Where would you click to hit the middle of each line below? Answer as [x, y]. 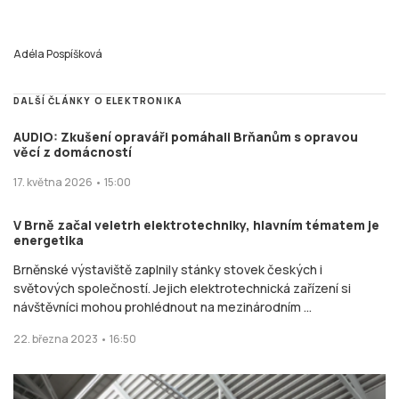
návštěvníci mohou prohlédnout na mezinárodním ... [163, 307]
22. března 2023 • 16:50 [75, 339]
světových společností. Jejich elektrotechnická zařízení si [182, 289]
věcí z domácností [73, 152]
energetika [49, 240]
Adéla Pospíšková [58, 54]
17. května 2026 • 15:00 [72, 183]
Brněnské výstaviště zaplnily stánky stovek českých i [168, 270]
